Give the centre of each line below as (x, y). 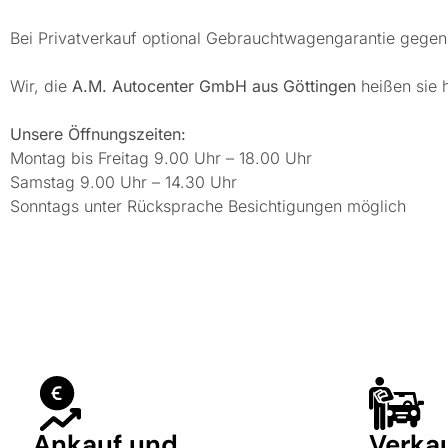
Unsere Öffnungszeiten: (98, 133)
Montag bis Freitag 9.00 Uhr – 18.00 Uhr (161, 157)
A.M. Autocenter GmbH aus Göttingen (214, 85)
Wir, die (41, 85)
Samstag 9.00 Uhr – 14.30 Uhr (123, 181)
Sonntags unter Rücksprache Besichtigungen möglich (208, 205)
